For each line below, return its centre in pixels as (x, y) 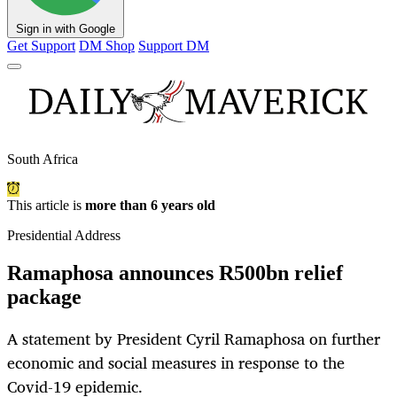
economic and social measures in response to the (176, 363)
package (44, 297)
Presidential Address (64, 236)
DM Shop (107, 46)
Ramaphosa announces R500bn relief (175, 273)
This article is (46, 206)
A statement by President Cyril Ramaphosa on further (194, 339)
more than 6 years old (150, 206)
